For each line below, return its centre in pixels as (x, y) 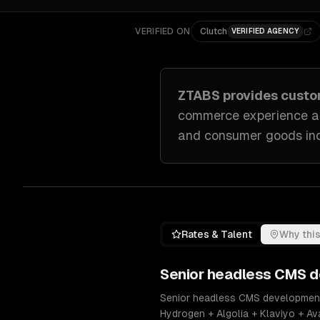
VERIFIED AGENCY (265, 31)
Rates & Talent (217, 234)
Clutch (213, 31)
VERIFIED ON (163, 31)
